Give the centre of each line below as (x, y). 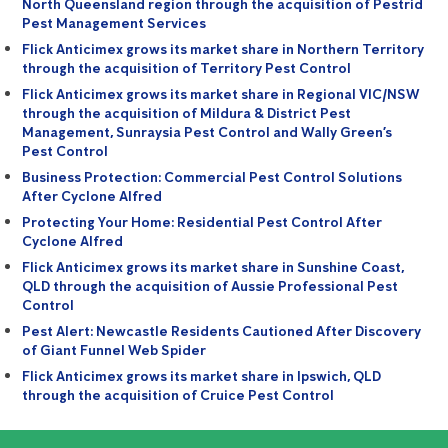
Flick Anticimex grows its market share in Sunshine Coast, (213, 268)
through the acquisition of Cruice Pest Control (178, 396)
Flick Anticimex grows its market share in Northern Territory (223, 50)
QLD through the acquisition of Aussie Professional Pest (210, 287)
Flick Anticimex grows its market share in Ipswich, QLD (202, 377)
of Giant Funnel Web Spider (114, 351)
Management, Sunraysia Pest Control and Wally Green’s (207, 133)
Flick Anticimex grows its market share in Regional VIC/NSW (221, 95)
